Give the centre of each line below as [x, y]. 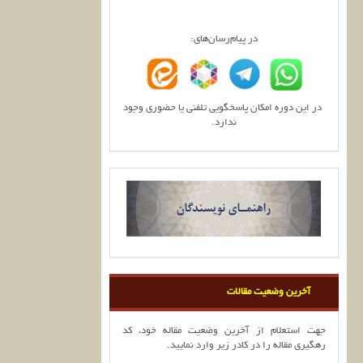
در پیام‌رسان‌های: [224, 39]
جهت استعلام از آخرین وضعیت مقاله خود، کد [224, 331]
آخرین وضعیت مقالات [269, 292]
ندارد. [224, 122]
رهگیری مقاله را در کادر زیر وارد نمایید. [246, 345]
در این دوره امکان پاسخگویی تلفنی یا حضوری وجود [224, 108]
